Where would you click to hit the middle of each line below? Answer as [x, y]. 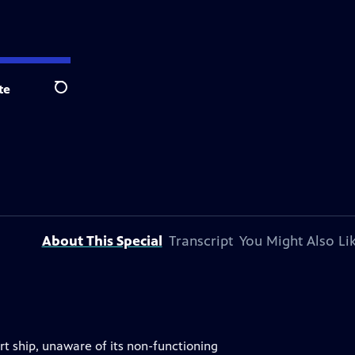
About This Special [102, 241]
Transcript [200, 241]
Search [73, 96]
